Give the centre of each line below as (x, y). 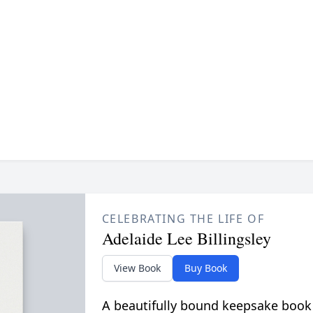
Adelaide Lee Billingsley (186, 239)
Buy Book (205, 268)
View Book (137, 268)
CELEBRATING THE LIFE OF (183, 219)
